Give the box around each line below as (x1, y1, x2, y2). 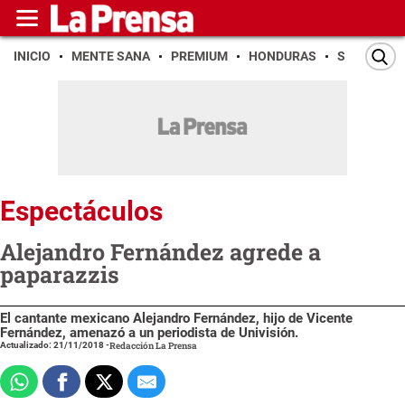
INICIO (14, 49, 51, 63)
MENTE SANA (71, 49, 150, 63)
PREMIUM (171, 49, 228, 63)
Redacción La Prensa (109, 339, 197, 352)
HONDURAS (249, 49, 316, 63)
